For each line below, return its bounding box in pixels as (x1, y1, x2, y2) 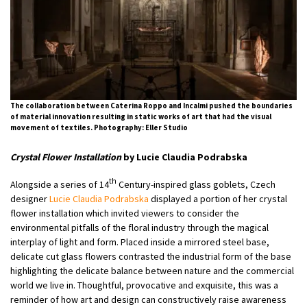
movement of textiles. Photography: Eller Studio (10, 123, 188, 133)
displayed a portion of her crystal (149, 192, 287, 205)
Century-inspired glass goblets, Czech (116, 177, 275, 191)
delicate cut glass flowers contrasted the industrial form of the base (10, 249, 291, 262)
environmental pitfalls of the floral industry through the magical (10, 221, 269, 234)
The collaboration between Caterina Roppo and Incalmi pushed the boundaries (10, 101, 293, 111)
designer (10, 192, 49, 205)
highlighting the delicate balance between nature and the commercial (10, 264, 294, 277)
